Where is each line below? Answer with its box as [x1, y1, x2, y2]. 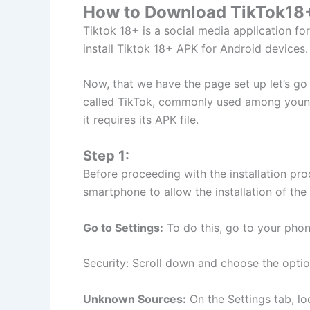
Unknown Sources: [83, 291, 186, 306]
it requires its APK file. [83, 113, 199, 127]
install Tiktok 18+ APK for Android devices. [83, 41, 308, 55]
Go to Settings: [83, 220, 163, 235]
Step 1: [83, 147, 129, 164]
